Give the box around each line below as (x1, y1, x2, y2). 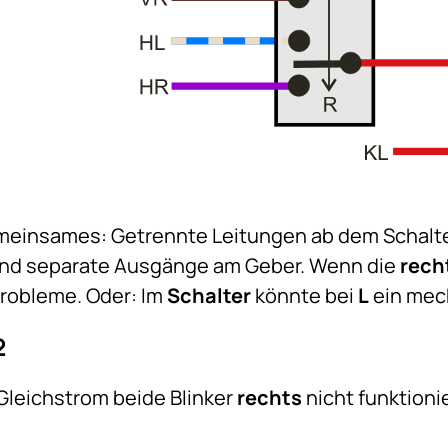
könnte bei (251, 281, 359, 309)
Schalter (167, 281, 252, 309)
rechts (237, 383, 303, 411)
